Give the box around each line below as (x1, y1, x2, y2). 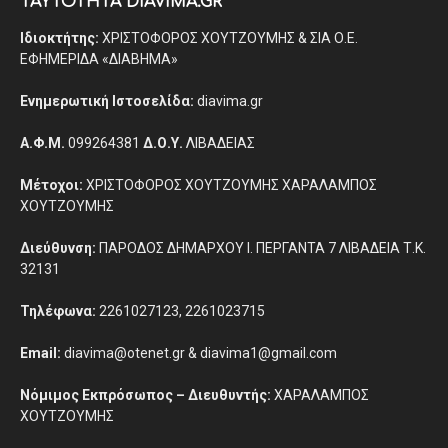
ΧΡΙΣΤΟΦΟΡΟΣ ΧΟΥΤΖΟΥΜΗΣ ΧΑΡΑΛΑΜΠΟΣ (83, 177, 377, 193)
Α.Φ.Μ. (20, 135, 65, 151)
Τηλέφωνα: (20, 303, 96, 319)
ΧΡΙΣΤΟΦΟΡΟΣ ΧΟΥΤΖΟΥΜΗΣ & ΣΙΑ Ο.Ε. (99, 30, 358, 46)
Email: (20, 345, 61, 361)
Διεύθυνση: (20, 240, 96, 256)
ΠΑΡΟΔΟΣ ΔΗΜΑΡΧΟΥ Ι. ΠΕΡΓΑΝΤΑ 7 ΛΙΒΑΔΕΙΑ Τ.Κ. (96, 240, 426, 256)
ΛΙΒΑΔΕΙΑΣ (183, 135, 255, 151)
